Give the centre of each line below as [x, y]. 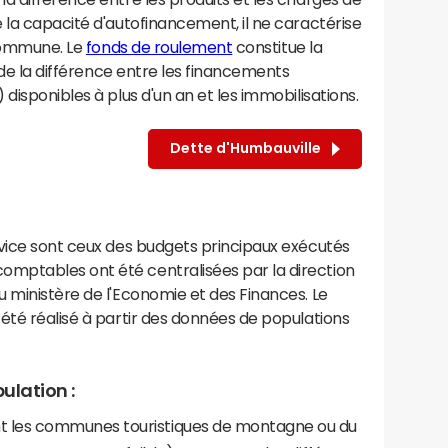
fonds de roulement [159, 46]
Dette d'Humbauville [248, 148]
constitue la [277, 46]
